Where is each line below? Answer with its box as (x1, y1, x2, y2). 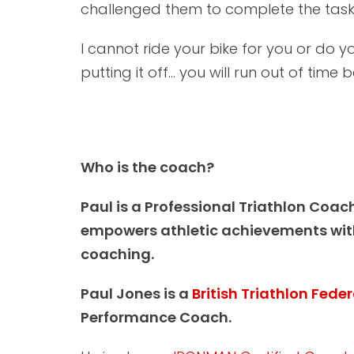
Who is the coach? (81, 157, 214, 178)
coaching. (81, 244, 154, 265)
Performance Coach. (81, 307, 232, 328)
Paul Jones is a (81, 284, 192, 304)
